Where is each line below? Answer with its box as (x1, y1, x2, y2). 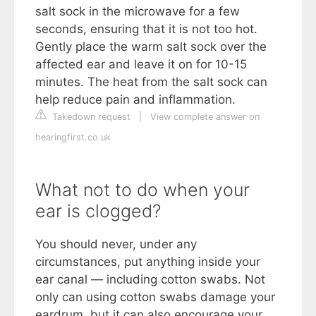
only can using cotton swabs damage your (35, 289, 275, 304)
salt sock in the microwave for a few (35, 4, 240, 18)
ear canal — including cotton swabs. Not (35, 272, 265, 286)
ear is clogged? (35, 200, 161, 221)
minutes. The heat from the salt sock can (35, 74, 267, 89)
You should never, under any (35, 236, 197, 251)
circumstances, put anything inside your (35, 254, 260, 269)
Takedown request (49, 111, 130, 122)
